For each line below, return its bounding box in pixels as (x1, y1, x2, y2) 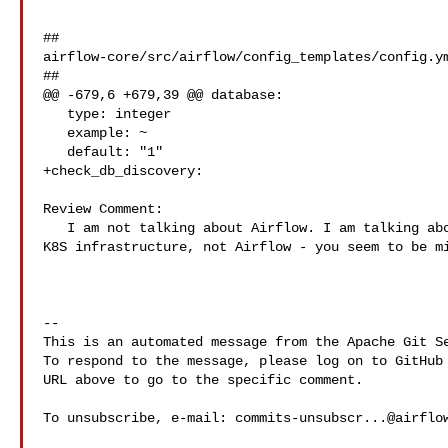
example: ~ (43, 125, 67, 141)
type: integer (43, 106, 67, 122)
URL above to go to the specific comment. (43, 372, 363, 388)
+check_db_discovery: (43, 163, 203, 179)
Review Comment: (43, 201, 163, 217)
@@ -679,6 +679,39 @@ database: (43, 87, 283, 103)
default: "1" (43, 144, 67, 160)
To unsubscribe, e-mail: (43, 410, 235, 426)
